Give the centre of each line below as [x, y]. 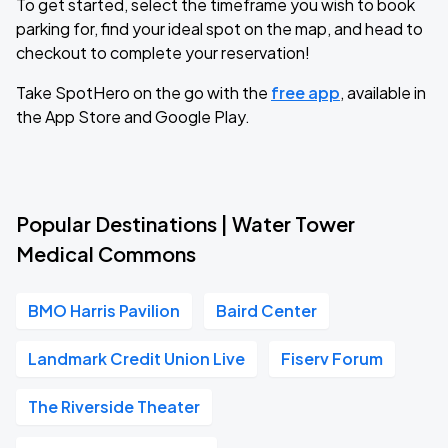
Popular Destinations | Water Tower [185, 223]
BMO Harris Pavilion [104, 310]
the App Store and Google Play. [133, 116]
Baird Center [266, 310]
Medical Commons [106, 253]
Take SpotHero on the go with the [143, 92]
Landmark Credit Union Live [136, 358]
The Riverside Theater [114, 406]
